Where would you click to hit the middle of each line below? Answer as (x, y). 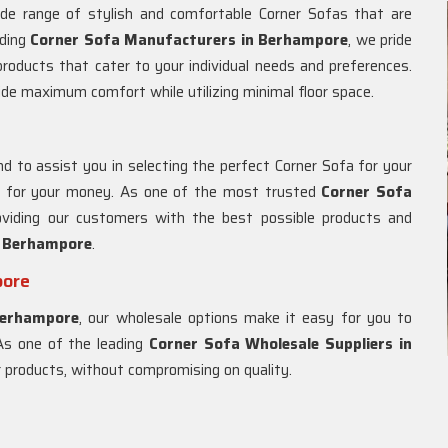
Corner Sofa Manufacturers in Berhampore (189, 40)
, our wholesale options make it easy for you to (246, 318)
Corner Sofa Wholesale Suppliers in (280, 344)
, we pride (380, 40)
